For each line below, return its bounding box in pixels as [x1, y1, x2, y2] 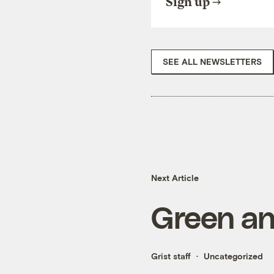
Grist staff [151, 251, 191, 262]
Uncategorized [204, 251, 263, 262]
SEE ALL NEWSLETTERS [163, 56, 262, 67]
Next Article [151, 172, 199, 183]
